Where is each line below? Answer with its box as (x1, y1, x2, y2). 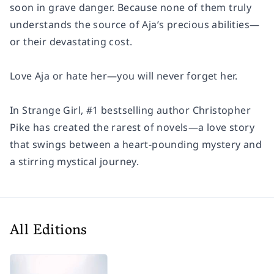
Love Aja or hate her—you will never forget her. (10, 69, 238, 83)
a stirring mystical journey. (10, 155, 139, 168)
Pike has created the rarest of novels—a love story (10, 120, 254, 134)
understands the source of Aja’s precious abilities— (10, 18, 260, 31)
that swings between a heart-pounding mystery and (10, 138, 262, 151)
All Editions (10, 218, 87, 245)
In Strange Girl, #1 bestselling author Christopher (10, 103, 251, 117)
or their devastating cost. (10, 35, 133, 48)
